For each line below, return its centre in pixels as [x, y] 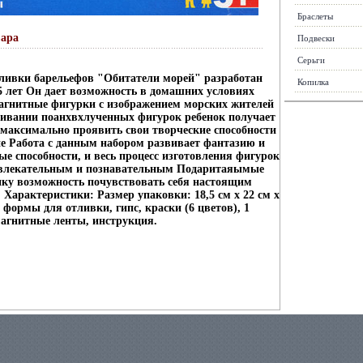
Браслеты [315, 16]
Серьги [311, 60]
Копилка [313, 82]
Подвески [316, 38]
